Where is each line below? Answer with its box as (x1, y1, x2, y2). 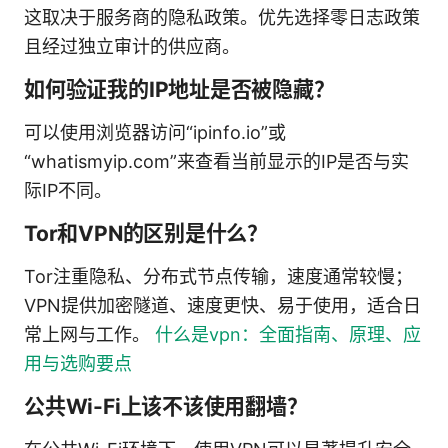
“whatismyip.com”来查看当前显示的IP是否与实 (24, 150, 409, 172)
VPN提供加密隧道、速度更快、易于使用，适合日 (24, 294, 421, 316)
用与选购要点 (24, 352, 132, 374)
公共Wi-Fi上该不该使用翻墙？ (24, 393, 308, 419)
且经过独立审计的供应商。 (24, 35, 240, 57)
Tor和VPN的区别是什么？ (24, 220, 269, 246)
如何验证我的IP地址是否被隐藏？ (24, 76, 335, 102)
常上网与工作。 (24, 323, 155, 345)
